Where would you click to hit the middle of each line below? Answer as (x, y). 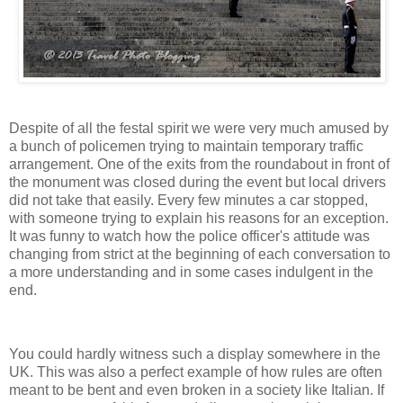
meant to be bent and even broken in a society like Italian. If (197, 390)
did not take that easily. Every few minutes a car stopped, (188, 200)
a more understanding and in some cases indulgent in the (191, 272)
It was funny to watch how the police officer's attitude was (189, 236)
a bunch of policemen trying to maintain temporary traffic (186, 146)
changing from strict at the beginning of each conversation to (200, 254)
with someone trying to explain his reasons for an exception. (199, 218)
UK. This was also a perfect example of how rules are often (196, 372)
